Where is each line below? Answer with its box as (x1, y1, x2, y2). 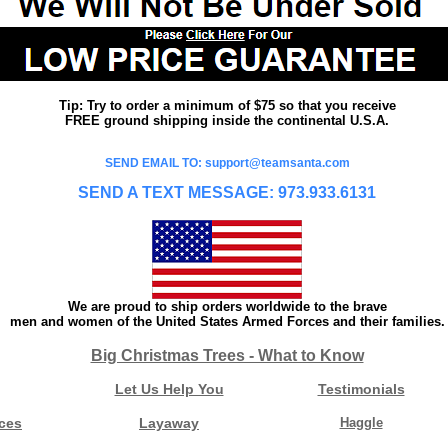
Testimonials (317, 380, 405, 397)
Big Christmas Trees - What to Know (90, 346, 364, 364)
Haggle (339, 414, 383, 430)
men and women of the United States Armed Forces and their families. (9, 313, 445, 329)
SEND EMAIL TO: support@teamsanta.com (104, 155, 350, 170)
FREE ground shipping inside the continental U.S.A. (65, 112, 389, 128)
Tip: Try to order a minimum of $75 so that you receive (58, 97, 396, 113)
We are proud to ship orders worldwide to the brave (67, 298, 387, 314)
